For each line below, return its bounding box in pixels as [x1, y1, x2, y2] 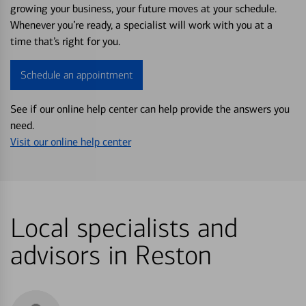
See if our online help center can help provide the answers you [10, 102, 290, 116]
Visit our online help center [10, 135, 131, 149]
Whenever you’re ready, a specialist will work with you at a [10, 18, 273, 32]
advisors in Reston [10, 240, 212, 273]
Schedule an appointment [20, 68, 133, 82]
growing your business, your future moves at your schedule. [10, 2, 277, 16]
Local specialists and [10, 212, 238, 245]
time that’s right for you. [10, 35, 120, 48]
